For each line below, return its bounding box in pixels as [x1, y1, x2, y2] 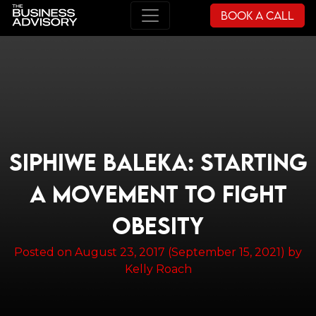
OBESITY [112, 217, 204, 239]
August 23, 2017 [75, 245, 165, 260]
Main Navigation [11, 13, 196, 42]
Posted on [14, 245, 75, 260]
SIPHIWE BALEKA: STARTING [8, 154, 308, 176]
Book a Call [221, 8, 294, 23]
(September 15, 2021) [165, 245, 288, 260]
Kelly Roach [124, 262, 192, 276]
